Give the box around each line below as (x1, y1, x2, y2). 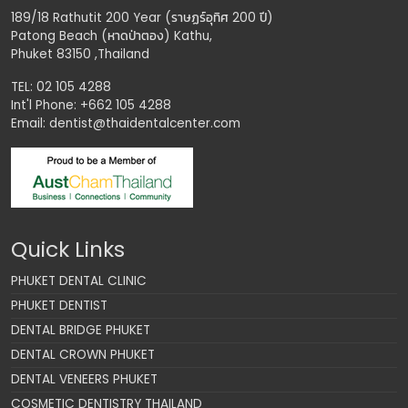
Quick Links (11, 234, 125, 265)
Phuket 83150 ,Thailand (11, 46, 149, 64)
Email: (11, 115, 49, 133)
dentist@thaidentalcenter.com (49, 115, 240, 133)
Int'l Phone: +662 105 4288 (11, 97, 171, 115)
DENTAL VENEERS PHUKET (11, 371, 158, 389)
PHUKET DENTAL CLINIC (11, 272, 147, 291)
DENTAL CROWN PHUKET (11, 346, 155, 364)
